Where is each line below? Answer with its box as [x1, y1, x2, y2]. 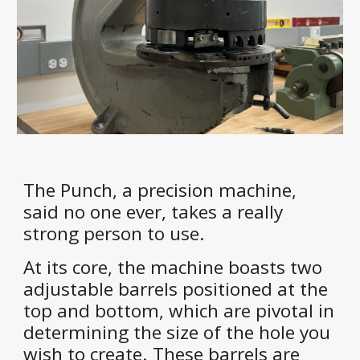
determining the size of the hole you [23, 320, 331, 346]
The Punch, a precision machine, [23, 178, 297, 203]
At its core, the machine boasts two [23, 255, 323, 280]
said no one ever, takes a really [23, 199, 284, 225]
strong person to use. [23, 221, 206, 247]
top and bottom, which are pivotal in [23, 298, 335, 324]
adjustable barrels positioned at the [23, 276, 329, 302]
